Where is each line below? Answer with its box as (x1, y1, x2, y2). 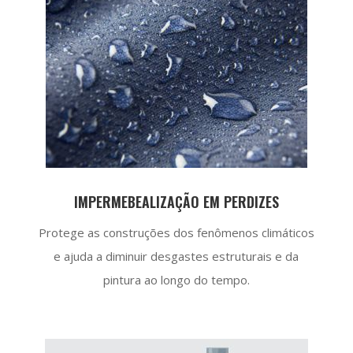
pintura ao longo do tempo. (102, 271, 250, 288)
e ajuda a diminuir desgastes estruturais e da (54, 247, 299, 264)
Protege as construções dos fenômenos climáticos (38, 224, 314, 240)
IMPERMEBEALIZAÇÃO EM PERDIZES (73, 191, 279, 212)
